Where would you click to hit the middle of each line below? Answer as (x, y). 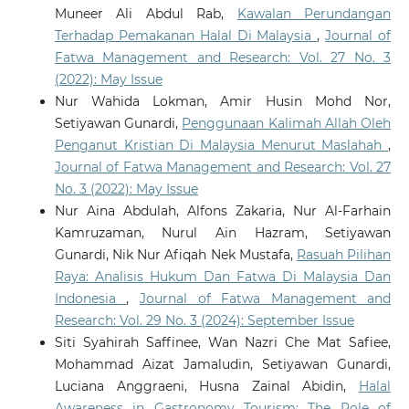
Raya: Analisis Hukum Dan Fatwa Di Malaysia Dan (223, 277)
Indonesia (90, 299)
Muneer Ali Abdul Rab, (146, 14)
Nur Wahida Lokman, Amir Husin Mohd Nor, (223, 102)
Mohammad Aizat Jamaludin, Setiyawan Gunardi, (223, 365)
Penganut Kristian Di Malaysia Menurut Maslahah (221, 146)
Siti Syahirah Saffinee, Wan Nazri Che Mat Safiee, (223, 343)
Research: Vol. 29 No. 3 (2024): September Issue (204, 321)
